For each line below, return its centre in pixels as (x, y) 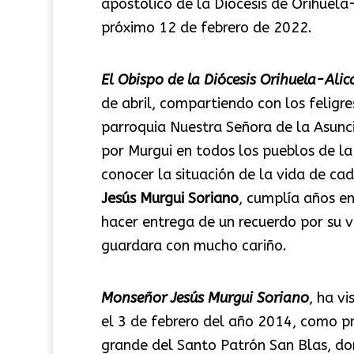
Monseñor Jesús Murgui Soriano (205, 298)
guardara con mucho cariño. (194, 245)
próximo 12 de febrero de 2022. (206, 27)
